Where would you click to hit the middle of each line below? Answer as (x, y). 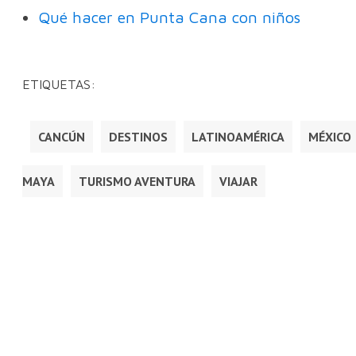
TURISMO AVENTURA (137, 182)
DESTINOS (138, 137)
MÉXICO (330, 137)
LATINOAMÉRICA (238, 137)
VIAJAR (238, 182)
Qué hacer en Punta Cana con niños (169, 17)
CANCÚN (62, 137)
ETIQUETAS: (63, 85)
